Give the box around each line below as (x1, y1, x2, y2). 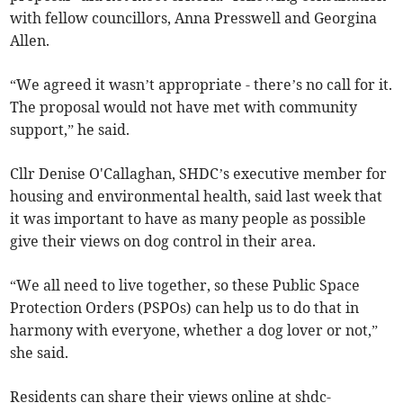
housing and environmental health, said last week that (10, 187, 383, 206)
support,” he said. (10, 121, 130, 139)
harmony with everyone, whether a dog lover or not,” (10, 321, 379, 340)
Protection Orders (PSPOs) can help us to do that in (10, 299, 360, 318)
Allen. (10, 31, 50, 50)
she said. (10, 344, 69, 363)
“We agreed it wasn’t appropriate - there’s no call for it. (10, 76, 393, 94)
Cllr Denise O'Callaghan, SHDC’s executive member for (10, 165, 388, 184)
